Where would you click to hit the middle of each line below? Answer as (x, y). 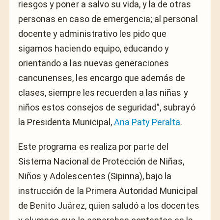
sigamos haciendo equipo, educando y (94, 48)
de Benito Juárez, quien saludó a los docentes (109, 206)
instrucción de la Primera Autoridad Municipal (108, 191)
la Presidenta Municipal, (66, 122)
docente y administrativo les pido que (93, 33)
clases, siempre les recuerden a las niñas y (103, 92)
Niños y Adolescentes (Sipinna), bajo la (95, 176)
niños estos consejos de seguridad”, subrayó (107, 107)
